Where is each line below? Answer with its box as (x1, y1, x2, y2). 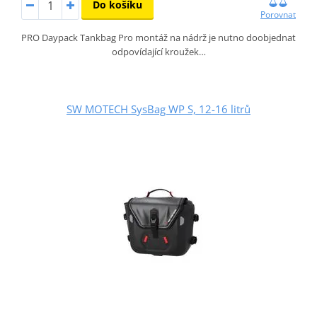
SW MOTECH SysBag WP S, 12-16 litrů (67, 102, 250, 117)
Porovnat (260, 8, 296, 21)
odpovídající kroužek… (111, 45, 206, 59)
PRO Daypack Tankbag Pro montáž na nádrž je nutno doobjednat (21, 31, 296, 45)
